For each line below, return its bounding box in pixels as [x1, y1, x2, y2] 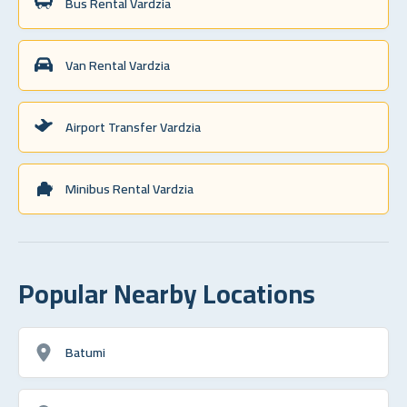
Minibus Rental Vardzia [65, 175, 194, 201]
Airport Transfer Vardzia [65, 114, 201, 139]
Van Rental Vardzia [65, 52, 170, 77]
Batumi [65, 339, 105, 364]
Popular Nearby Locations [18, 268, 315, 318]
